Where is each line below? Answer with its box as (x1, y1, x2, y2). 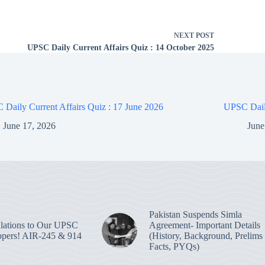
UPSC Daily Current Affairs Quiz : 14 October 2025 (27, 43, 215, 52)
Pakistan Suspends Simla (148, 209, 242, 220)
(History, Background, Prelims (148, 231, 263, 241)
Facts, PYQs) (148, 241, 199, 252)
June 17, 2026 (3, 121, 56, 131)
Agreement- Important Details (148, 220, 260, 231)
